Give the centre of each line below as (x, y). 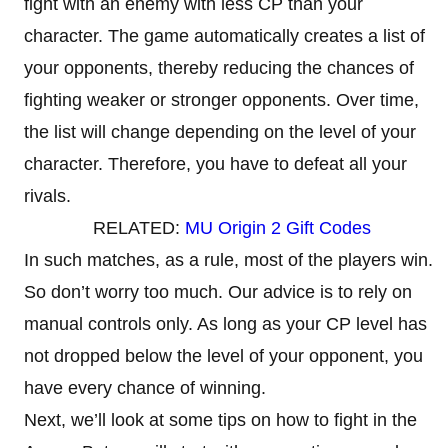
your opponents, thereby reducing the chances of (219, 67)
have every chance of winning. (147, 387)
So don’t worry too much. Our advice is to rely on (218, 291)
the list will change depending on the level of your (220, 131)
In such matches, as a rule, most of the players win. (228, 259)
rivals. (47, 195)
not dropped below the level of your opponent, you (223, 355)
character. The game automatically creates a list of (224, 35)
